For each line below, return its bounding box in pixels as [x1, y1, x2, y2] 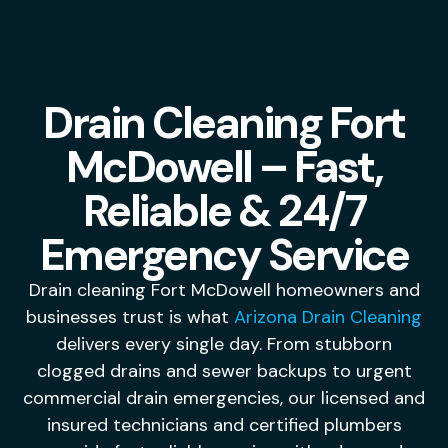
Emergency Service [39, 225, 409, 284]
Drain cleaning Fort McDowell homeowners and [28, 277, 420, 302]
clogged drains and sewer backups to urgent [36, 358, 412, 383]
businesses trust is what [26, 304, 234, 329]
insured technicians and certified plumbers [46, 412, 402, 437]
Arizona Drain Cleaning [234, 304, 422, 329]
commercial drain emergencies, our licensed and [23, 385, 425, 410]
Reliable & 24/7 [82, 181, 366, 240]
